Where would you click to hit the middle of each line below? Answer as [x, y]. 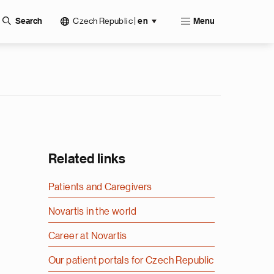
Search [29, 21]
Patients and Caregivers [100, 187]
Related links [87, 159]
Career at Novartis [87, 236]
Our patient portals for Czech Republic [131, 261]
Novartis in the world [92, 212]
